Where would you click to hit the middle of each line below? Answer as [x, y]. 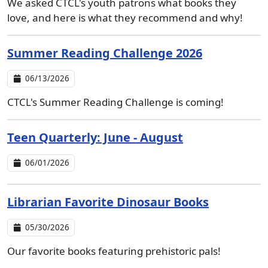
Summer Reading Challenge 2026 [105, 53]
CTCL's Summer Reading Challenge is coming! [115, 102]
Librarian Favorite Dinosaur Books [108, 202]
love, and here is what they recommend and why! [125, 18]
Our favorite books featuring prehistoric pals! [114, 251]
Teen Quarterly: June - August [95, 137]
